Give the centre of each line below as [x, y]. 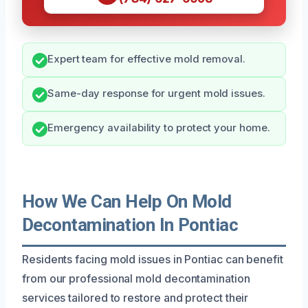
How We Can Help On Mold [127, 201]
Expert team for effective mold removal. [146, 59]
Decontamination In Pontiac [130, 224]
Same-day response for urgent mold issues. [156, 93]
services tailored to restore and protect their [135, 297]
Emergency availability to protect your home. [159, 128]
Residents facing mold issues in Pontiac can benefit [153, 259]
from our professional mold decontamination [136, 278]
